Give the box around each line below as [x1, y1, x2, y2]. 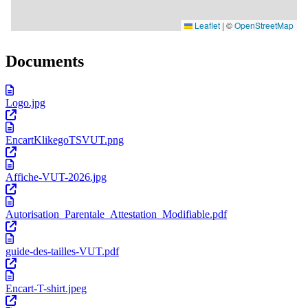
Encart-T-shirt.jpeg [5, 283, 87, 295]
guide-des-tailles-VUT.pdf [5, 245, 119, 258]
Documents [5, 52, 84, 71]
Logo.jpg [5, 97, 45, 109]
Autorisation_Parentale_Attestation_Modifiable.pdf [5, 208, 227, 221]
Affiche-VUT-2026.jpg [5, 171, 107, 184]
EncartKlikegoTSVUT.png [5, 134, 124, 146]
